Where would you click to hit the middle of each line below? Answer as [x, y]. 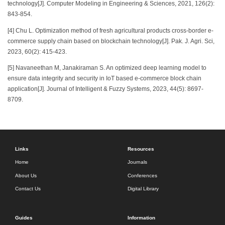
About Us [26, 175]
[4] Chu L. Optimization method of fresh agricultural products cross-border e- [110, 30]
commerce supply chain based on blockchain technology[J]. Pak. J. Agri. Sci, [111, 41]
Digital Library [143, 188]
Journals [137, 162]
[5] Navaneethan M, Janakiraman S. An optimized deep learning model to [107, 68]
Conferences [142, 175]
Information [141, 217]
